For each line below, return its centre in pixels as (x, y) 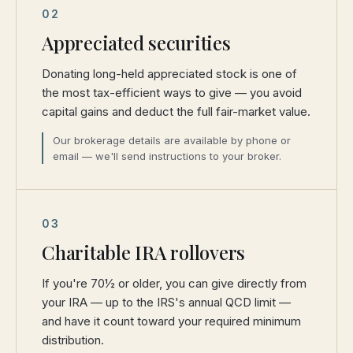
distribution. (73, 340)
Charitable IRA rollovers (144, 252)
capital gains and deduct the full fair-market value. (176, 111)
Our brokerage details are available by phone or (172, 140)
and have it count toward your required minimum (171, 321)
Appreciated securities (136, 43)
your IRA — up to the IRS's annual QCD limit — (166, 302)
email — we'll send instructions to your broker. (167, 156)
